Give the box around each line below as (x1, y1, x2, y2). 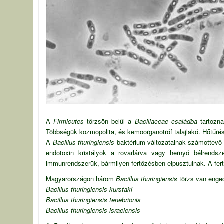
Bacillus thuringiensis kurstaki (46, 184, 133, 194)
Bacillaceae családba (134, 116, 197, 126)
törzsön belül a (84, 116, 135, 126)
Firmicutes (53, 116, 84, 126)
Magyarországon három (46, 174, 116, 183)
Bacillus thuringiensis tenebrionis (46, 195, 141, 204)
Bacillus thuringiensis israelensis (46, 205, 141, 215)
